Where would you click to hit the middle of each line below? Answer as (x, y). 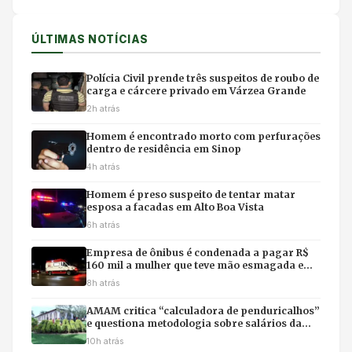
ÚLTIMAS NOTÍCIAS (90, 39)
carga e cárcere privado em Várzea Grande (196, 90)
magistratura (121, 335)
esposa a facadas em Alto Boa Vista (175, 207)
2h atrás (103, 108)
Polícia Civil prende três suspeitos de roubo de (203, 78)
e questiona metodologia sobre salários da (194, 323)
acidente (108, 277)
